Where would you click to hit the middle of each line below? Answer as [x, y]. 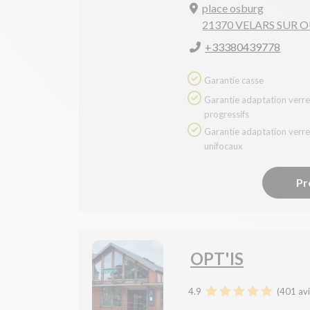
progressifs [227, 115]
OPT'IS [217, 259]
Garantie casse [234, 81]
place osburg [233, 8]
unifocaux [224, 146]
